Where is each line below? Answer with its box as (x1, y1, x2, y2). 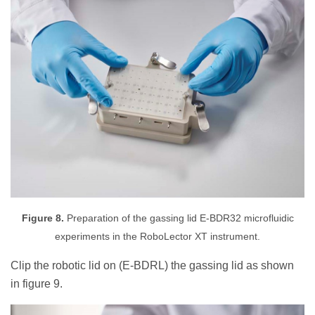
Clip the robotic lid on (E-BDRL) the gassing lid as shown (11, 259, 294, 271)
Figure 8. (21, 212, 64, 224)
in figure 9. (11, 277, 63, 290)
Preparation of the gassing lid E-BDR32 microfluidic (63, 212, 294, 224)
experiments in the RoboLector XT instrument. (55, 231, 260, 242)
